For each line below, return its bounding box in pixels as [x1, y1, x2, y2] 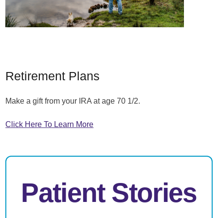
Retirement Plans [5, 70, 100, 83]
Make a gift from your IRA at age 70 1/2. [5, 96, 141, 105]
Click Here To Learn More [5, 119, 94, 128]
